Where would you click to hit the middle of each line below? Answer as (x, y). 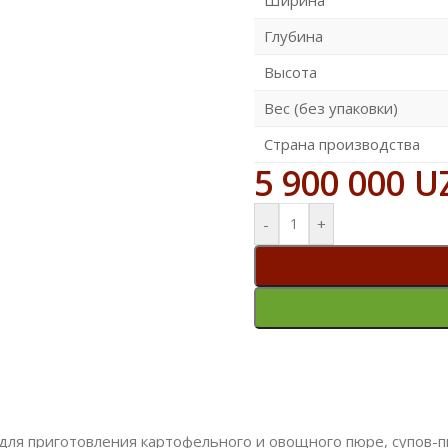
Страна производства (341, 143)
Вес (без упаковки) (330, 107)
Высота (290, 71)
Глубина (293, 35)
